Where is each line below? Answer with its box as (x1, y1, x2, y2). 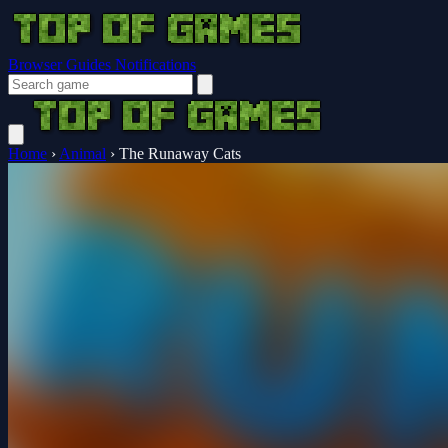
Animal (59, 145, 106, 162)
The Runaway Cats (119, 145, 241, 162)
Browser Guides (8, 56, 115, 73)
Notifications (115, 56, 196, 73)
